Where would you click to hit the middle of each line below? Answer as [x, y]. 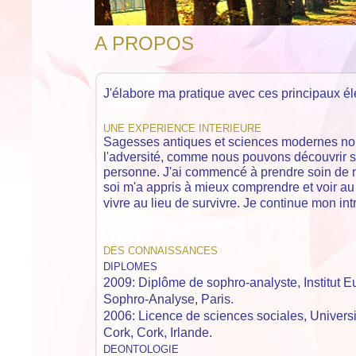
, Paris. [214, 299]
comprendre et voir [286, 187]
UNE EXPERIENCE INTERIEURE [182, 128]
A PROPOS [144, 43]
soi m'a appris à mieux [168, 187]
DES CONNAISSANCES [162, 251]
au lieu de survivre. [188, 203]
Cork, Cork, [137, 333]
